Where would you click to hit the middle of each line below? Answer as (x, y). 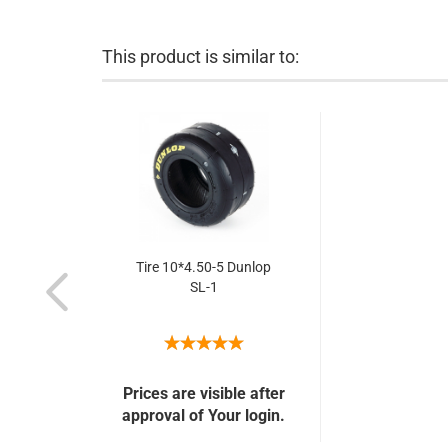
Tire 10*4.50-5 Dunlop (203, 267)
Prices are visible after (203, 393)
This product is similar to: (200, 56)
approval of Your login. (203, 415)
